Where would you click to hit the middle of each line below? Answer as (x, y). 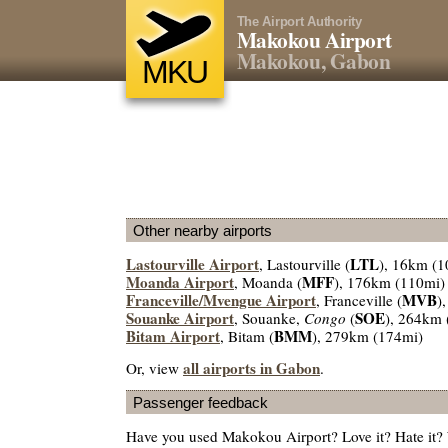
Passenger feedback (200, 402)
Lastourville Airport (192, 264)
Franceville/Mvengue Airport (221, 300)
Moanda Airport (180, 282)
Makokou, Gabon (313, 60)
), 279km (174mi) (367, 336)
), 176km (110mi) (389, 282)
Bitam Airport (173, 336)
